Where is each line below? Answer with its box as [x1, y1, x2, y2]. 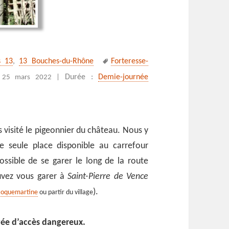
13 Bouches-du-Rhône [19, 57, 94, 65]
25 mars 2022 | [2, 73, 60, 81]
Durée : [65, 73, 98, 81]
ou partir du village [38, 188, 94, 196]
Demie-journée [98, 73, 148, 81]
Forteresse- [110, 57, 148, 65]
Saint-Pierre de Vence [67, 171, 148, 181]
